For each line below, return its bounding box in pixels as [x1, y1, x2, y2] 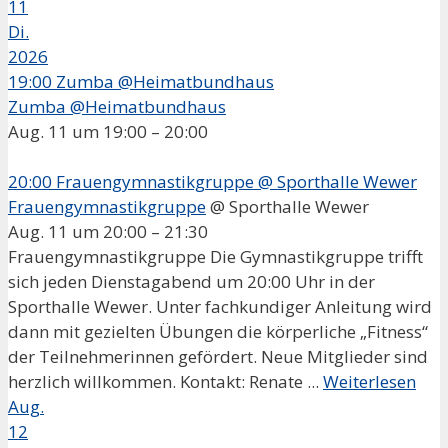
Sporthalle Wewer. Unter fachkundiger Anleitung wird [8, 294, 432, 318]
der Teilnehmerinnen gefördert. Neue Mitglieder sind [8, 344, 428, 368]
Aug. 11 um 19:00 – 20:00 [8, 119, 208, 143]
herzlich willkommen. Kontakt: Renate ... [8, 369, 323, 393]
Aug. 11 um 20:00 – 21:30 [8, 219, 208, 243]
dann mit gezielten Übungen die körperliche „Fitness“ [8, 319, 428, 343]
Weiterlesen [323, 369, 416, 393]
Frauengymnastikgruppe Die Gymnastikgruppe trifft [8, 244, 423, 268]
